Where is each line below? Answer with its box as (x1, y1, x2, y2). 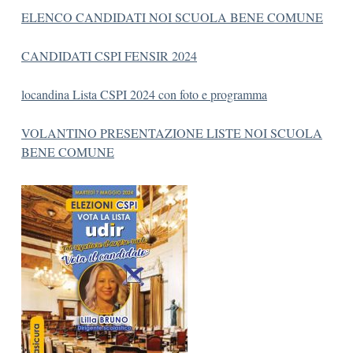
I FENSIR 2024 (117, 47, 197, 64)
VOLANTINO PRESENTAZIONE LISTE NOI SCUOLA (21, 124, 322, 141)
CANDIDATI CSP (21, 47, 117, 64)
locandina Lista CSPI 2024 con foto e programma (21, 86, 267, 102)
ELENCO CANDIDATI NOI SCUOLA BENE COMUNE (21, 9, 323, 25)
